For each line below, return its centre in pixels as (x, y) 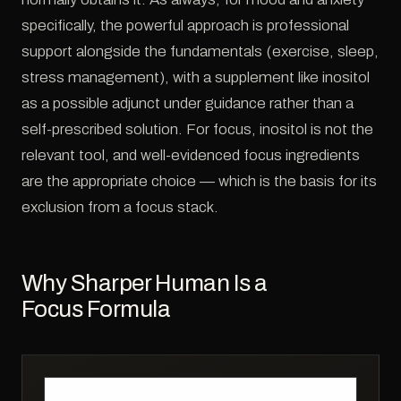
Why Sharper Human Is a (145, 282)
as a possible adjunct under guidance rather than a (188, 103)
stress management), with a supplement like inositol (196, 77)
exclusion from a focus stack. (120, 207)
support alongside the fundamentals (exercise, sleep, (200, 51)
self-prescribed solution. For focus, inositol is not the (197, 129)
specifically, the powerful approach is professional (185, 25)
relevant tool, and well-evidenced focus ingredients (191, 155)
